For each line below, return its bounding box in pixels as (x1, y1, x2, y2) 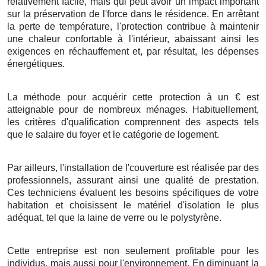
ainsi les (215, 33, 259, 44)
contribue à (162, 21, 220, 31)
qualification (68, 116, 119, 127)
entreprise (36, 245, 78, 256)
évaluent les (76, 187, 135, 198)
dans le (128, 8, 165, 19)
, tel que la (42, 212, 87, 223)
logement (178, 129, 217, 140)
